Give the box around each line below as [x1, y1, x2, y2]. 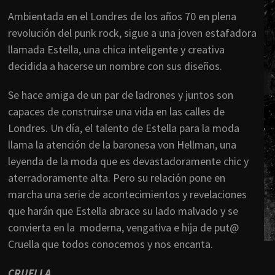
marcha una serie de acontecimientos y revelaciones [8, 187, 247, 202]
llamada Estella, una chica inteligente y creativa [8, 42, 225, 57]
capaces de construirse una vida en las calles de [8, 104, 225, 119]
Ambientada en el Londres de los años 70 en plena [8, 9, 236, 24]
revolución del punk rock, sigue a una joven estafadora [8, 26, 257, 41]
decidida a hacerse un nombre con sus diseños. [8, 59, 222, 74]
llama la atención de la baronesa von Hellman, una [8, 137, 236, 152]
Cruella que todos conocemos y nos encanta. [8, 237, 213, 252]
